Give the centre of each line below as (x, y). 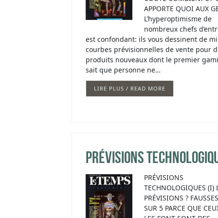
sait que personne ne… (123, 70)
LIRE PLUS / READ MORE (130, 89)
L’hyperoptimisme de (178, 19)
